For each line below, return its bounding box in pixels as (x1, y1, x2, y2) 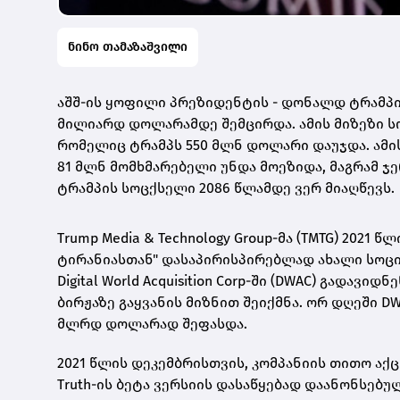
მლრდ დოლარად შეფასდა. (57, 314, 247, 332)
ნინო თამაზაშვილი (68, 38, 187, 54)
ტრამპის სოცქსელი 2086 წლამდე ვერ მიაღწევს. (57, 179, 395, 196)
